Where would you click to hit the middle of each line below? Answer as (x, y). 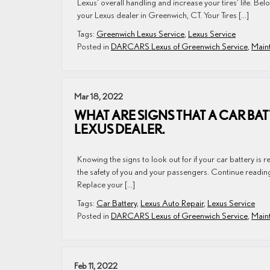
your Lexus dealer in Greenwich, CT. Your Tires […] (163, 15)
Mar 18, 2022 (99, 96)
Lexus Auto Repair (172, 203)
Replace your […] (106, 184)
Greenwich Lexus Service (140, 33)
